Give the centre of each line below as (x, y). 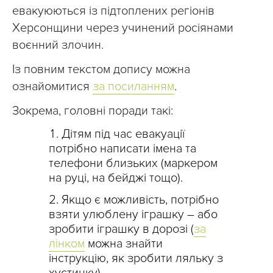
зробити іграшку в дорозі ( (121, 229)
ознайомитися (52, 86)
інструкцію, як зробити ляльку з (136, 258)
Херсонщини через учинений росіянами (123, 28)
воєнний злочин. (58, 45)
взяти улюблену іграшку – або (133, 214)
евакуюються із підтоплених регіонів (113, 11)
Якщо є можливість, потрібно (140, 200)
